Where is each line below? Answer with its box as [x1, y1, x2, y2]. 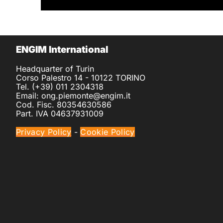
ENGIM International [16, 44, 109, 56]
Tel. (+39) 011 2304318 [16, 82, 104, 92]
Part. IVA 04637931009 [16, 109, 104, 119]
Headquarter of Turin [16, 64, 94, 74]
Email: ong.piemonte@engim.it [16, 91, 130, 101]
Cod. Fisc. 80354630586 [16, 100, 111, 110]
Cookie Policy [80, 127, 135, 137]
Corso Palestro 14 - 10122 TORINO [16, 73, 145, 83]
